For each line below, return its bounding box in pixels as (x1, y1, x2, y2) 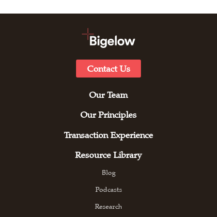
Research (95, 202, 122, 211)
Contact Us (87, 63, 130, 74)
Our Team (89, 90, 128, 101)
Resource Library (75, 150, 142, 161)
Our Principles (80, 109, 137, 121)
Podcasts (95, 185, 122, 194)
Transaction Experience (64, 129, 153, 140)
